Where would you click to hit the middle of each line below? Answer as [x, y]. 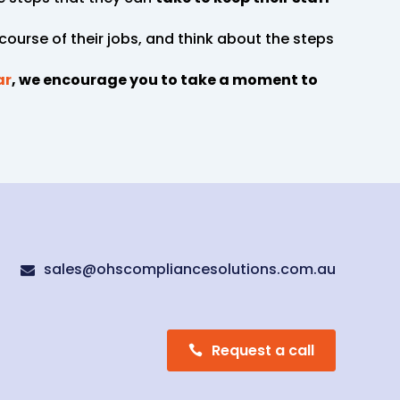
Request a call [262, 351]
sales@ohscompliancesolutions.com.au [190, 269]
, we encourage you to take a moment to [165, 79]
